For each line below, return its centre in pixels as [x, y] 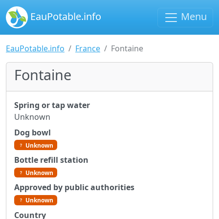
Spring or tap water [52, 105]
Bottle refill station [51, 160]
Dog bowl [33, 132]
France [88, 48]
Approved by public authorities [74, 187]
